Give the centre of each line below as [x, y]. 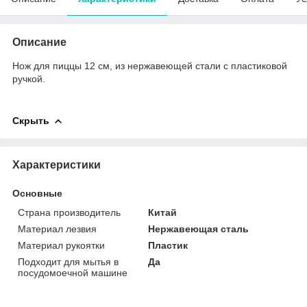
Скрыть [31, 120]
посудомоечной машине [73, 272]
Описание [39, 42]
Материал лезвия [57, 229]
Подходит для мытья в [68, 261]
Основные [37, 193]
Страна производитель [69, 212]
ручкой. [29, 78]
